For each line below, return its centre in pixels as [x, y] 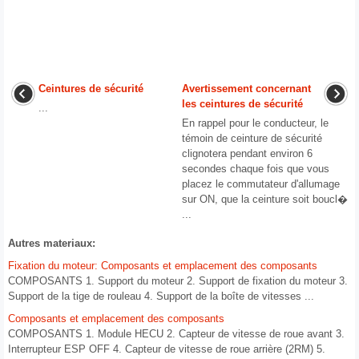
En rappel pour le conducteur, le [255, 123]
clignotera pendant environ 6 [247, 154]
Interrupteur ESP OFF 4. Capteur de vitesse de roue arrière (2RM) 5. [167, 349]
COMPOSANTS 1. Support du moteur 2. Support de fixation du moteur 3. [178, 281]
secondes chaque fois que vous [256, 169]
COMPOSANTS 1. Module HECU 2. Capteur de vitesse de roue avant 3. [176, 334]
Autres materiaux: [52, 244]
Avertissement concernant [246, 89]
